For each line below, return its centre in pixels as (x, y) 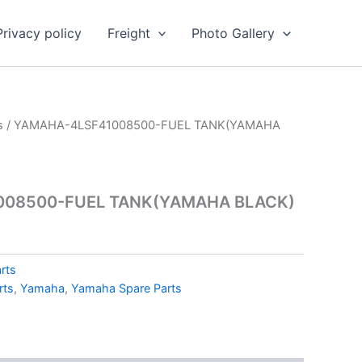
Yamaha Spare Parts (126, 288)
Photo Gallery (234, 33)
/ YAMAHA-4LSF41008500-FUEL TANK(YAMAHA (142, 125)
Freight (128, 33)
